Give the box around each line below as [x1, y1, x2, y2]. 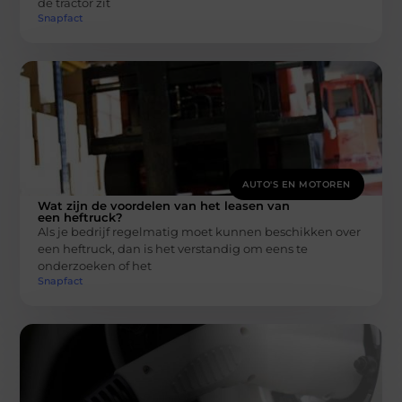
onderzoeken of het [38, 258, 153, 273]
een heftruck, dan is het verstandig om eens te [38, 240, 309, 256]
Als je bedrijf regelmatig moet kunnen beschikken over [38, 223, 362, 239]
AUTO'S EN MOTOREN [242, 178, 351, 190]
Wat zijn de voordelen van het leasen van [38, 197, 291, 213]
